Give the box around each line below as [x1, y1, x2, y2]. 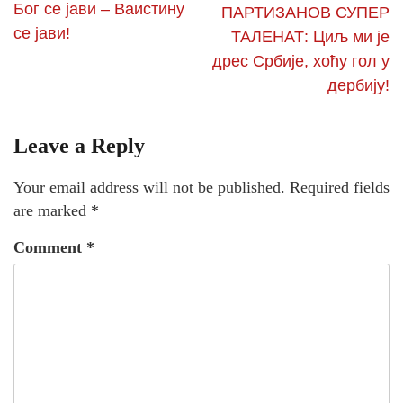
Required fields [290, 177, 390, 196]
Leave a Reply [13, 133, 145, 157]
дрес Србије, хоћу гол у [212, 51, 390, 70]
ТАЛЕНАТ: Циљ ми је [231, 27, 390, 46]
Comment [13, 237, 86, 256]
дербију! [327, 76, 390, 94]
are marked [13, 201, 91, 219]
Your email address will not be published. [13, 177, 285, 196]
